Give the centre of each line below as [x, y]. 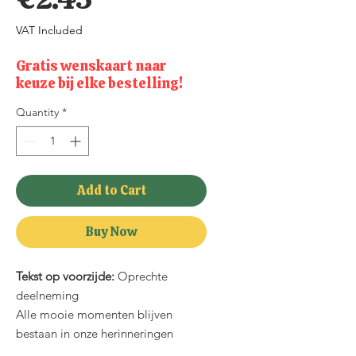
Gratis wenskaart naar [91, 66]
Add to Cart [111, 190]
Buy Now [111, 232]
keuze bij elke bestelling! [99, 83]
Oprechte [143, 276]
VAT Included [49, 30]
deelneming [47, 295]
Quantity [37, 112]
